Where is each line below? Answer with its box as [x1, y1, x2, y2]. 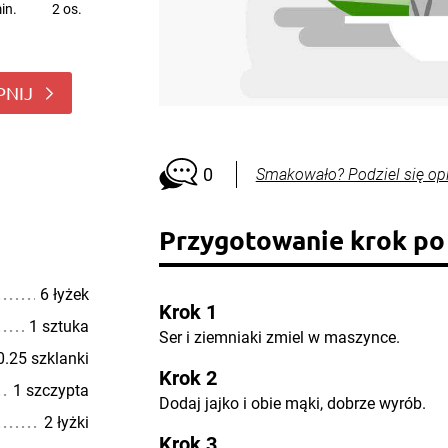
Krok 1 [158, 300, 217, 324]
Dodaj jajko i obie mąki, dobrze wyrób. [158, 394, 426, 413]
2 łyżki [43, 413, 89, 432]
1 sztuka [28, 317, 89, 336]
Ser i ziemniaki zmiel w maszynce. [158, 328, 400, 347]
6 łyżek [39, 285, 89, 304]
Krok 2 [158, 366, 217, 390]
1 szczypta [12, 381, 89, 400]
